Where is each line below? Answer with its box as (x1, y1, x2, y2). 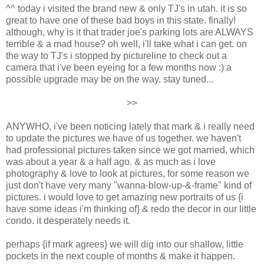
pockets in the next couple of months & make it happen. (6, 251, 235, 262)
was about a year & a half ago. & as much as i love (6, 157, 216, 167)
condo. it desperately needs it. (6, 216, 130, 226)
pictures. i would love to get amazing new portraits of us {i (6, 192, 243, 203)
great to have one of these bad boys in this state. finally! (6, 15, 236, 26)
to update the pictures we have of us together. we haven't (6, 133, 241, 144)
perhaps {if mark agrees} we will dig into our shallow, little (6, 239, 243, 250)
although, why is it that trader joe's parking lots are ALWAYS (6, 27, 253, 38)
